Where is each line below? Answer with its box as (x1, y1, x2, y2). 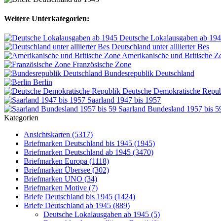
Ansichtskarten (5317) (24, 130, 93, 139)
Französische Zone (73, 60, 131, 69)
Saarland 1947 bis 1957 (87, 96, 161, 105)
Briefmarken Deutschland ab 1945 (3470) (24, 148, 153, 157)
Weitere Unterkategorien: (4, 14, 89, 23)
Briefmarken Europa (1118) (24, 157, 109, 166)
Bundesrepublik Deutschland (104, 69, 194, 78)
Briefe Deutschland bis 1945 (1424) (24, 192, 135, 201)
